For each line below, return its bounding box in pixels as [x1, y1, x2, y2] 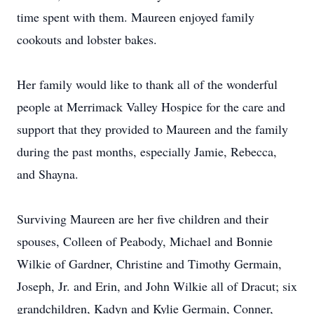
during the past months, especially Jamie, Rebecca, [17, 143, 277, 160]
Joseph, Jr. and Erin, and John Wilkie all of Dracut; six [17, 278, 297, 294]
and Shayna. [17, 165, 78, 182]
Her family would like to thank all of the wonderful [17, 76, 278, 93]
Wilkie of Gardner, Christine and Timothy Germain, [17, 255, 282, 272]
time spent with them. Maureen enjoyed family [17, 8, 254, 25]
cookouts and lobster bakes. [17, 31, 157, 48]
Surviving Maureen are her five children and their [17, 210, 268, 227]
